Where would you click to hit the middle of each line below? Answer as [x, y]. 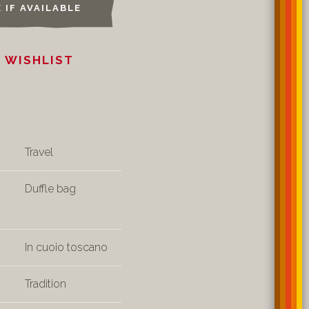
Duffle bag [50, 189]
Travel [39, 152]
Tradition [46, 284]
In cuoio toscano [66, 247]
